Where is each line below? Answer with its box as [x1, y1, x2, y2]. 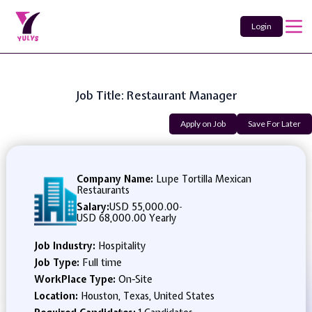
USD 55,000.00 [109, 201, 180, 213]
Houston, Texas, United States [80, 290, 214, 302]
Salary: [77, 201, 110, 213]
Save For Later [248, 118, 301, 129]
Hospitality [97, 240, 146, 252]
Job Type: [33, 256, 82, 269]
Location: [33, 290, 81, 302]
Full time [81, 256, 122, 269]
